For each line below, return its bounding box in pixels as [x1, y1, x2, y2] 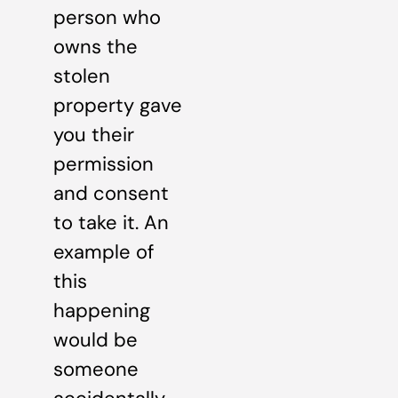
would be [53, 326, 138, 353]
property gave [53, 92, 182, 118]
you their [53, 121, 134, 147]
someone [53, 355, 139, 382]
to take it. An [53, 209, 169, 235]
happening [53, 297, 150, 323]
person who [53, 4, 161, 30]
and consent [53, 179, 169, 206]
